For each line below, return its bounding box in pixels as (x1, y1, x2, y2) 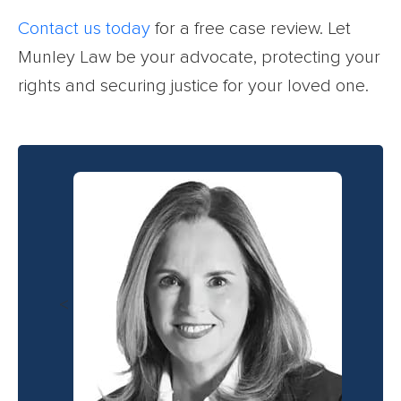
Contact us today (18, 20, 150, 38)
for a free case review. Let (150, 20, 351, 38)
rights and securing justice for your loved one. (18, 77, 369, 96)
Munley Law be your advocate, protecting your (18, 48, 380, 67)
